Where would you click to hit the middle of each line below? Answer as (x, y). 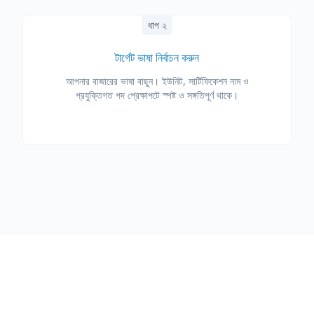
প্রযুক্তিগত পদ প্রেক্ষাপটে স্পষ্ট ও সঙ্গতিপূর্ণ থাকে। (157, 95)
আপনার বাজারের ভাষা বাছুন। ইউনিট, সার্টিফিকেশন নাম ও (157, 81)
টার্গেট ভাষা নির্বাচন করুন (157, 57)
